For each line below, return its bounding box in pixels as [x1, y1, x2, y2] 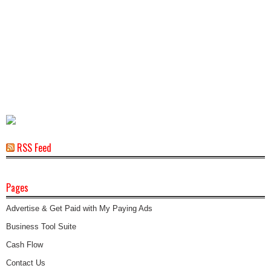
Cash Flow [6, 240, 43, 249]
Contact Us [6, 258, 45, 267]
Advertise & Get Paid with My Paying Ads [6, 203, 152, 213]
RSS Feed [17, 140, 51, 155]
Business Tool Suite [6, 221, 76, 231]
